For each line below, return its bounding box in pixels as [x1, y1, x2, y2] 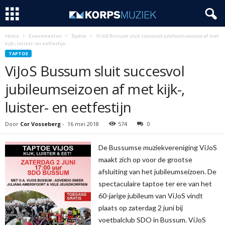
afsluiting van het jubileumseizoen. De [98, 167, 217, 176]
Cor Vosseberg [20, 120, 61, 128]
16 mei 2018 [67, 120, 99, 128]
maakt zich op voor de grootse [98, 155, 193, 164]
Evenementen [29, 33, 62, 39]
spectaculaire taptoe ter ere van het [98, 179, 212, 188]
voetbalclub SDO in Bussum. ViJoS [98, 215, 206, 224]
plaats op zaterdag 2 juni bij [98, 203, 183, 212]
